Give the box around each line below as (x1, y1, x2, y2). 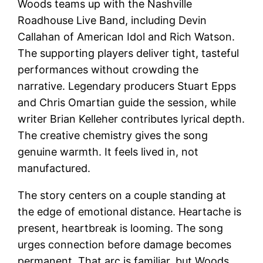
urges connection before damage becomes (18, 238, 232, 251)
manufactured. (18, 161, 91, 174)
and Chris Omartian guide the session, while (18, 96, 237, 109)
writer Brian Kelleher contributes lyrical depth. (18, 112, 245, 125)
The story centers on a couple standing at (18, 188, 227, 201)
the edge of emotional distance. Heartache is (18, 205, 242, 218)
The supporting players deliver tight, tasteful (18, 46, 240, 59)
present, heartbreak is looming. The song (18, 221, 224, 234)
